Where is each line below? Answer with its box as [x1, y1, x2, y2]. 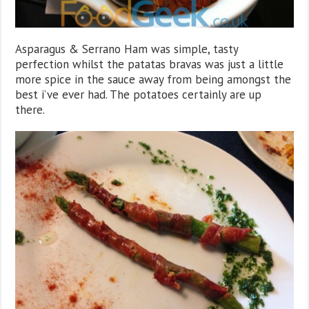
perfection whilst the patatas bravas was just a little [15, 57, 284, 72]
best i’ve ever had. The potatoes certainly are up [15, 87, 262, 103]
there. [15, 102, 46, 118]
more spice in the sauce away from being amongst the [15, 72, 292, 88]
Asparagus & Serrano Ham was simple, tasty [15, 41, 239, 57]
